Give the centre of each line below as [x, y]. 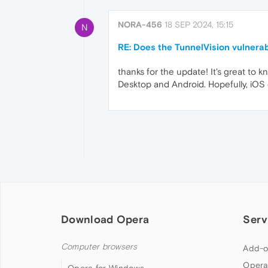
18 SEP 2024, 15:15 [199, 25]
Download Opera [105, 220]
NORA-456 [140, 25]
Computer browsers [99, 247]
